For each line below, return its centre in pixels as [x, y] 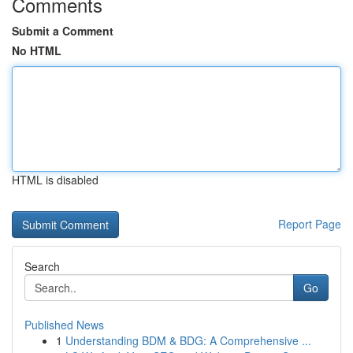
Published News [64, 325]
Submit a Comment [63, 31]
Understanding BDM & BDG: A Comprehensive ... [188, 340]
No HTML [37, 50]
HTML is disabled [55, 180]
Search [42, 266]
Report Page [310, 224]
